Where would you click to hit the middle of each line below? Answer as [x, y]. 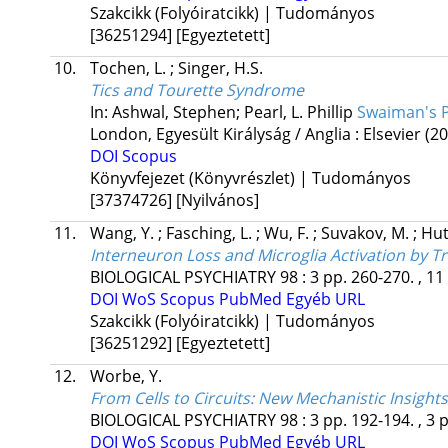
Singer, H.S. [220, 68]
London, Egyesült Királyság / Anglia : [226, 134]
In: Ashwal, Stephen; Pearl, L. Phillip [223, 112]
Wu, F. [288, 233]
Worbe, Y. [125, 376]
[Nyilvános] [217, 200]
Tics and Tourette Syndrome [196, 90]
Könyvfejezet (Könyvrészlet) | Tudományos [250, 178]
